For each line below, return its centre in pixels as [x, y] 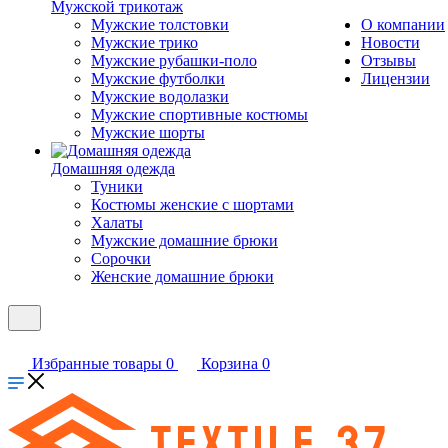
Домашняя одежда [113, 168]
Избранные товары [97, 363]
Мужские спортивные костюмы [199, 114]
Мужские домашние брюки [184, 240]
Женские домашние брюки [182, 276]
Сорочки [121, 258]
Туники [117, 186]
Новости [390, 42]
